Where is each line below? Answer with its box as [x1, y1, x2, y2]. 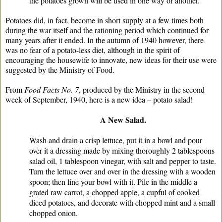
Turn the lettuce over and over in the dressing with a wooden [29, 166, 216, 176]
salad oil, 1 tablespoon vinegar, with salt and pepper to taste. [29, 155, 216, 166]
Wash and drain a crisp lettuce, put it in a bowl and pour [29, 134, 202, 145]
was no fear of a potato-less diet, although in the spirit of [5, 44, 180, 55]
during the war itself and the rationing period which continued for [5, 24, 209, 35]
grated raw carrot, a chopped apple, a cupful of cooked [29, 186, 200, 197]
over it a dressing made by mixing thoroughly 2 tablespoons [29, 145, 215, 156]
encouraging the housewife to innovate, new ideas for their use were [5, 54, 217, 65]
